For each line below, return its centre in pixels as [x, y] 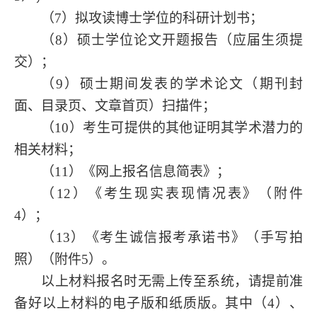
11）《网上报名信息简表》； [142, 171]
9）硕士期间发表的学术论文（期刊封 [180, 83]
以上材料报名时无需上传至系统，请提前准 [172, 281]
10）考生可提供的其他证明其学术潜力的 [179, 127]
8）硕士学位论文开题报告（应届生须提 [179, 40]
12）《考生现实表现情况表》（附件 [179, 193]
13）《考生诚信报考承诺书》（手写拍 [179, 237]
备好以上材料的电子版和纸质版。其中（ [141, 303]
